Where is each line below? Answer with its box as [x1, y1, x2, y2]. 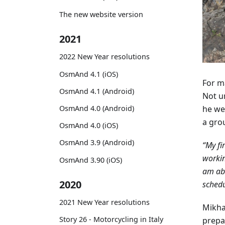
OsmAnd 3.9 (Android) [59, 138, 134, 148]
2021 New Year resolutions [59, 197, 150, 207]
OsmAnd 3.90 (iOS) [59, 155, 122, 165]
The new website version [59, 9, 143, 19]
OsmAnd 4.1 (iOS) [59, 69, 118, 79]
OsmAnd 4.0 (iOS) [59, 121, 118, 131]
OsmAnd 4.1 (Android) [59, 86, 134, 96]
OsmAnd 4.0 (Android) [59, 103, 134, 113]
